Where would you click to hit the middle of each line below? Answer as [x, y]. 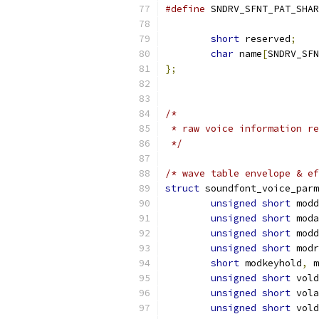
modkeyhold [271, 263]
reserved [265, 39]
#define [185, 9]
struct [182, 188]
